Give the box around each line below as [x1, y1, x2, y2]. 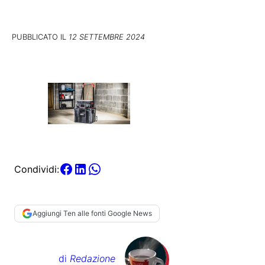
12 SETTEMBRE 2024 [69, 32, 145, 41]
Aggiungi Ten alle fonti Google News [33, 209, 152, 218]
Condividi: [14, 163, 59, 175]
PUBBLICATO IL [12, 32, 69, 41]
